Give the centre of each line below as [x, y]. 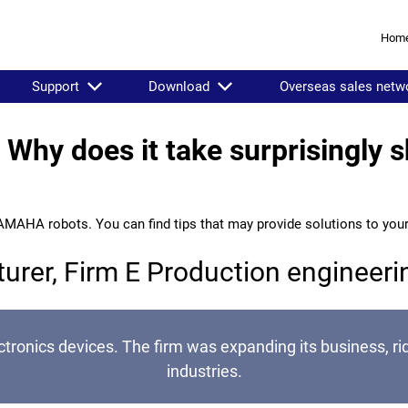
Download [179, 87]
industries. [204, 371]
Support [55, 87]
